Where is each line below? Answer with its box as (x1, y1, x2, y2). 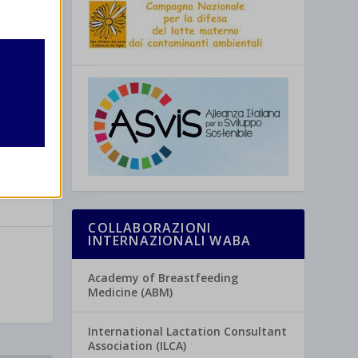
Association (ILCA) (88, 338, 187, 354)
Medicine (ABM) (88, 284, 173, 300)
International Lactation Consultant (88, 324, 288, 340)
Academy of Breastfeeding (88, 270, 239, 286)
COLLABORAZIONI (88, 219, 212, 237)
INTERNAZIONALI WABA (88, 232, 252, 250)
